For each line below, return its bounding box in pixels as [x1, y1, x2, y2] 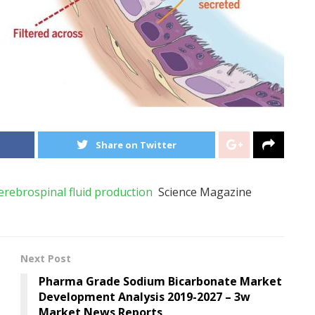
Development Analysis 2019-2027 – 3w [39, 288, 250, 304]
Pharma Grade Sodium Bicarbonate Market [39, 273, 282, 289]
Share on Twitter [95, 138, 176, 151]
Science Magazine [153, 184, 252, 200]
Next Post [20, 251, 71, 265]
